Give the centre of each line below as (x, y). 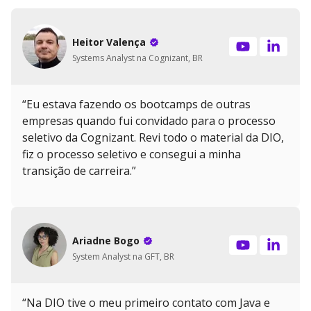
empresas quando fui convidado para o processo (149, 121)
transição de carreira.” (79, 171)
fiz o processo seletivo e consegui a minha (132, 154)
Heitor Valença (109, 42)
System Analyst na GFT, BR (123, 256)
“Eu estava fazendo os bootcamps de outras (136, 104)
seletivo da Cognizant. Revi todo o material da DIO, (153, 138)
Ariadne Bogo (106, 240)
